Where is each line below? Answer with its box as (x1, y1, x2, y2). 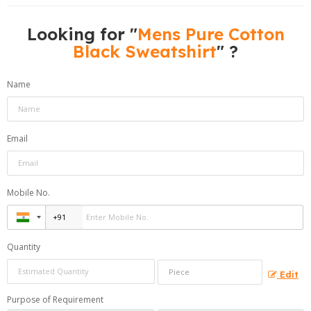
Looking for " (26, 23, 137, 44)
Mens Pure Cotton (137, 23, 285, 44)
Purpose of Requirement (7, 293, 103, 305)
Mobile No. (7, 186, 50, 199)
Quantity (7, 240, 40, 253)
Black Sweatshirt (73, 40, 217, 62)
